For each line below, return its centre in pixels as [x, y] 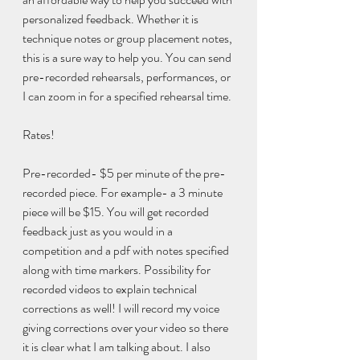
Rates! [39, 135]
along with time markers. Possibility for [118, 270]
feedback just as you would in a [99, 231]
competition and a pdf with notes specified [127, 251]
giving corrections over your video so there [127, 328]
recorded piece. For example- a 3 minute [124, 193]
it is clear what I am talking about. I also [118, 347]
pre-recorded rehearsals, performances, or [128, 77]
